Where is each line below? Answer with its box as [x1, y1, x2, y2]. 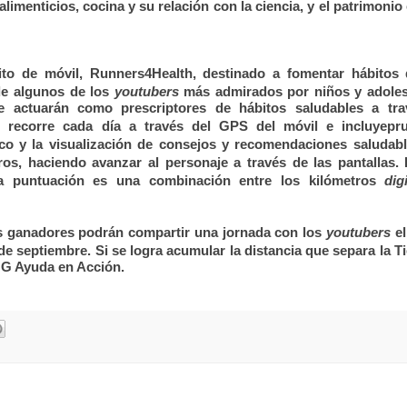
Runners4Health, [89, 65, 196, 81]
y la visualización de [19, 136, 159, 152]
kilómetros [308, 173, 385, 188]
